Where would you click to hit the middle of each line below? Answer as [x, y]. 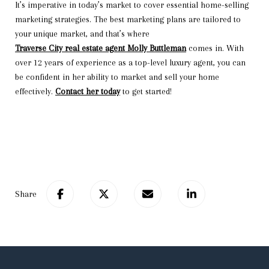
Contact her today [88, 91]
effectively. [35, 91]
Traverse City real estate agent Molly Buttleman [101, 48]
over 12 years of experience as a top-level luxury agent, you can [130, 62]
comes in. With [215, 48]
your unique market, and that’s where [82, 33]
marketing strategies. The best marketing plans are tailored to [128, 19]
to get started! [146, 91]
